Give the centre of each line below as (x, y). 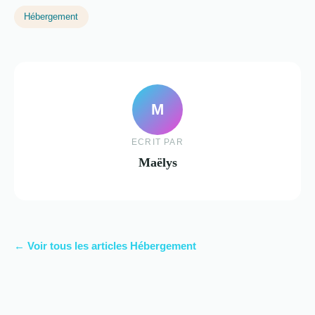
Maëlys (157, 162)
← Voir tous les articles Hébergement (105, 245)
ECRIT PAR (157, 142)
